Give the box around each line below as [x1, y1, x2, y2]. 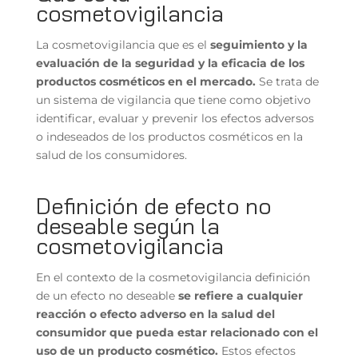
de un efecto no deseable [35, 288, 178, 303]
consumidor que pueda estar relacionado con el [35, 324, 318, 340]
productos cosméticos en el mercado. [35, 74, 256, 89]
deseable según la [35, 211, 220, 240]
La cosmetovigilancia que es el [35, 37, 210, 52]
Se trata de [255, 74, 319, 89]
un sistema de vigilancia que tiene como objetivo [35, 92, 311, 107]
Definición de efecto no [35, 191, 272, 220]
